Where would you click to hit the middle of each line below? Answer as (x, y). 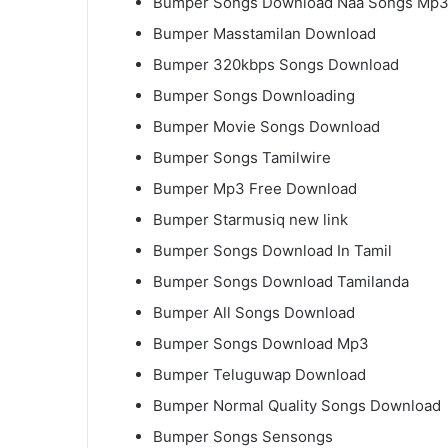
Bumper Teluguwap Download (259, 375)
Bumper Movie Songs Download (266, 127)
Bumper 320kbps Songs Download (276, 65)
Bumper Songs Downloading (254, 96)
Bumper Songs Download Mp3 (261, 344)
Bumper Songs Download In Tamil (272, 251)
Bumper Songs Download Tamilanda (281, 282)
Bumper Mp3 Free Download (255, 189)
